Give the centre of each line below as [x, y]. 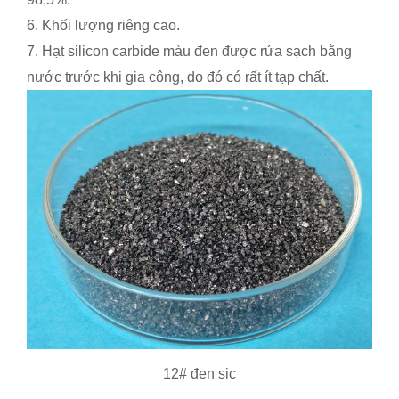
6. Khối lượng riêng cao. [103, 25]
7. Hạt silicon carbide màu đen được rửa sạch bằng [189, 51]
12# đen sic [199, 373]
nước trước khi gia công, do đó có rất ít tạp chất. [178, 77]
